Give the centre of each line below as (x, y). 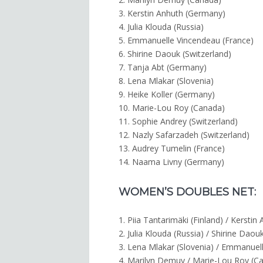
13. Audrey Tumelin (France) (172, 149)
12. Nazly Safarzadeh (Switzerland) (184, 135)
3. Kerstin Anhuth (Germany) (172, 14)
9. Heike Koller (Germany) (167, 95)
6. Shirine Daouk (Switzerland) (175, 54)
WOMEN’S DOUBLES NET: (187, 192)
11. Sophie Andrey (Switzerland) (178, 122)
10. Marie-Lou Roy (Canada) (172, 108)
